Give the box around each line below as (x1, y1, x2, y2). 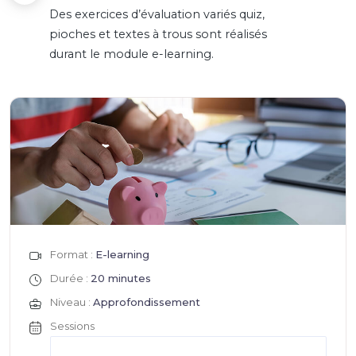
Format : (50, 248, 95, 261)
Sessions (50, 319, 95, 332)
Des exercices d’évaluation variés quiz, (49, 7, 265, 21)
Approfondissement (93, 296, 200, 308)
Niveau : (50, 296, 93, 308)
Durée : (50, 272, 91, 284)
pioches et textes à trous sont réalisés (49, 27, 267, 41)
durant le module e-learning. (49, 47, 214, 61)
